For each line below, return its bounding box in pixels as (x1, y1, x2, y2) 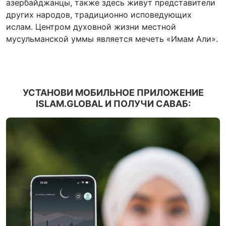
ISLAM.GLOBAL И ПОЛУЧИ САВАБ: (35, 98, 191, 109)
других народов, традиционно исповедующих (6, 10, 192, 20)
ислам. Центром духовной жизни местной (6, 22, 176, 32)
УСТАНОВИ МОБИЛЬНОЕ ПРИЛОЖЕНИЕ (22, 87, 204, 98)
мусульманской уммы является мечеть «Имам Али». (6, 34, 218, 44)
